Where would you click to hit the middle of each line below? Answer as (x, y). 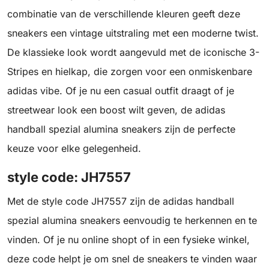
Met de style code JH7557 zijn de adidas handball (121, 201)
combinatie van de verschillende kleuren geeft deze (124, 14)
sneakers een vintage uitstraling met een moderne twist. (133, 33)
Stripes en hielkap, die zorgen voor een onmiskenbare (130, 72)
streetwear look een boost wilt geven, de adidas (116, 110)
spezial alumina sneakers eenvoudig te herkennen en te (132, 221)
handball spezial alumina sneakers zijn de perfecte (121, 129)
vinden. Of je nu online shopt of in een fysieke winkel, (128, 240)
